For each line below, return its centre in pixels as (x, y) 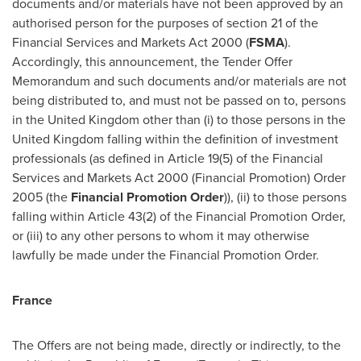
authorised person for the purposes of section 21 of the (165, 23)
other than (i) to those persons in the (243, 120)
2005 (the (41, 197)
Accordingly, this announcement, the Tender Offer (152, 62)
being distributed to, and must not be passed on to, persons (179, 100)
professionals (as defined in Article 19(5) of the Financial (168, 158)
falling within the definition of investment (221, 139)
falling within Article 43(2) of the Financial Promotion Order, (179, 216)
